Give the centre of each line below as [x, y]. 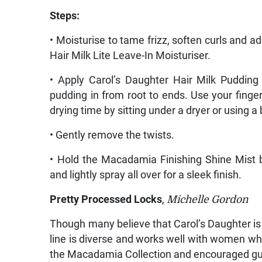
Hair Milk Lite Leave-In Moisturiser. [130, 55]
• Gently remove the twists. [112, 135]
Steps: [65, 15]
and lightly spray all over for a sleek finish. [146, 175]
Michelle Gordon [208, 199]
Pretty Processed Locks [106, 199]
